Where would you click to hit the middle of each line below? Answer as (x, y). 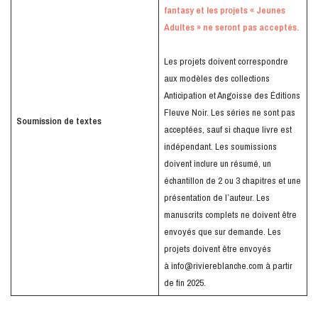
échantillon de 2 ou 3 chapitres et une (232, 181)
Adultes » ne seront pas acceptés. (231, 27)
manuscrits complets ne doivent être (230, 215)
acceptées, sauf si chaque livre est (227, 130)
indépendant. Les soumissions (220, 147)
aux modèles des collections (216, 78)
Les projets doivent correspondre (226, 61)
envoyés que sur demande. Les (222, 232)
